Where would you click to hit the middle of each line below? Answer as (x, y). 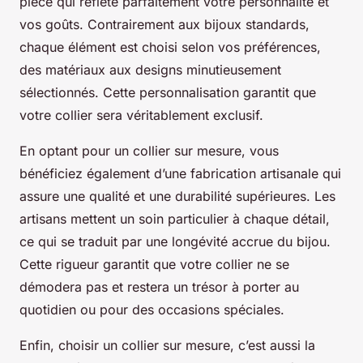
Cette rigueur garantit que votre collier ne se (154, 265)
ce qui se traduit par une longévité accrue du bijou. (175, 242)
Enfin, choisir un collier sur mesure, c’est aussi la (167, 346)
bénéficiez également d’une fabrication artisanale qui (180, 174)
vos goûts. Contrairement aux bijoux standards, (164, 25)
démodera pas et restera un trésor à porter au (159, 287)
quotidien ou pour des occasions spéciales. (152, 310)
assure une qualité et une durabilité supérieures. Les (177, 196)
